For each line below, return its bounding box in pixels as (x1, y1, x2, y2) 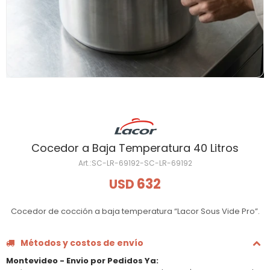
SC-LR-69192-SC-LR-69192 (91, 158, 192, 168)
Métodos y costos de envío (20, 237, 143, 249)
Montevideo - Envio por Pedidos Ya (6, 255, 156, 266)
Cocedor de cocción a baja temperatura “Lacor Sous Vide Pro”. (10, 206, 260, 217)
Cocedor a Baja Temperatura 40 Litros (31, 140, 239, 155)
